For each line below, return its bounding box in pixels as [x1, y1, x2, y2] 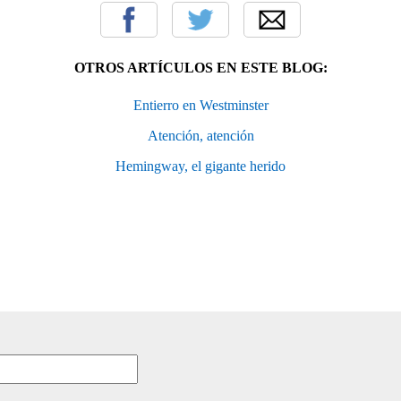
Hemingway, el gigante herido [115, 158, 286, 174]
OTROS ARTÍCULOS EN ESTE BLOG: [73, 59, 328, 75]
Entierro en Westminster [132, 97, 269, 113]
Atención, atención [147, 127, 254, 143]
